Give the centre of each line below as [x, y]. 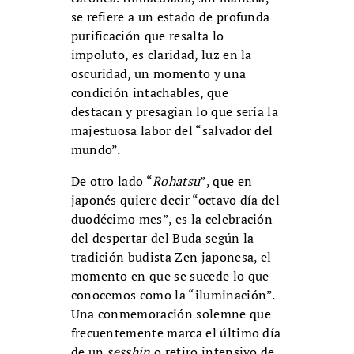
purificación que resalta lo [147, 36]
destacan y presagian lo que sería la [175, 112]
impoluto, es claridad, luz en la [161, 55]
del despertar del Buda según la [162, 238]
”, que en [226, 181]
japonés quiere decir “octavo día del [175, 200]
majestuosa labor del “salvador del [172, 131]
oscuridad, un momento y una [158, 74]
